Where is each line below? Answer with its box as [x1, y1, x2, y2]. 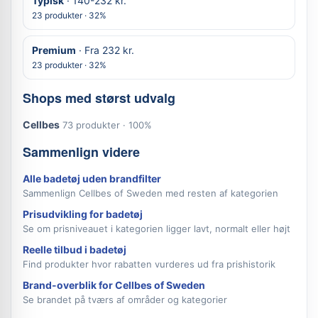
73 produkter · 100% [62, 119, 152, 131]
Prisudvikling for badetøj [23, 208, 143, 220]
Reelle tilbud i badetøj [23, 243, 126, 256]
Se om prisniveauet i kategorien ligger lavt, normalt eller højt [23, 223, 290, 234]
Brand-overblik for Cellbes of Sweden [23, 279, 205, 291]
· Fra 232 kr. [76, 44, 134, 56]
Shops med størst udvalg [23, 89, 175, 107]
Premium [32, 44, 76, 56]
